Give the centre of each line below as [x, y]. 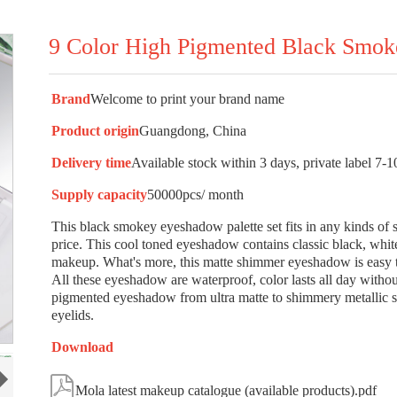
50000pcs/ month [196, 195]
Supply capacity [100, 195]
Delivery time [92, 163]
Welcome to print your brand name [188, 99]
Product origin [96, 131]
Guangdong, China [193, 131]
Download [83, 347]
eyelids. [73, 315]
